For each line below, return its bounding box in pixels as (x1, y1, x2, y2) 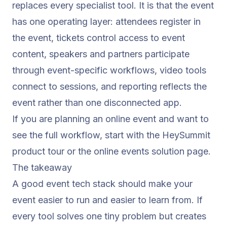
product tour (12, 145, 64, 157)
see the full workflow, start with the (12, 129, 162, 140)
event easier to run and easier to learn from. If (12, 194, 203, 205)
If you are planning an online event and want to (12, 113, 209, 124)
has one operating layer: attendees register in (12, 16, 201, 27)
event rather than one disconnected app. (12, 97, 182, 108)
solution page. (149, 145, 211, 157)
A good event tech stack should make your (12, 178, 193, 189)
